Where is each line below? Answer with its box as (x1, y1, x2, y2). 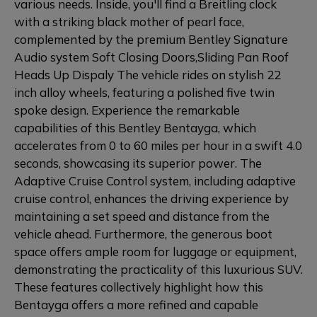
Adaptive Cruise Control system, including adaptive (14, 173, 296, 188)
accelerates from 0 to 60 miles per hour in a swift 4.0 (14, 138, 302, 153)
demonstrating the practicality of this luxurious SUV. (14, 262, 303, 277)
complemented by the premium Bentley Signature (14, 32, 288, 47)
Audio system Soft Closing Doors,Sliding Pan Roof (14, 50, 289, 64)
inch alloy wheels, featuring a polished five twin (14, 85, 275, 100)
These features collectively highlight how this (14, 279, 263, 294)
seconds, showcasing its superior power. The (14, 156, 262, 171)
